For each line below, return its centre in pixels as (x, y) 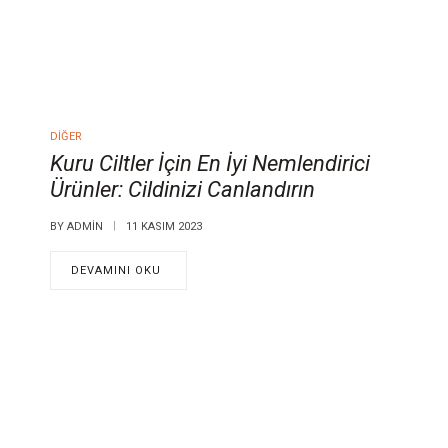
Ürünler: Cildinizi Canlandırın (182, 189)
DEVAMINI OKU (116, 270)
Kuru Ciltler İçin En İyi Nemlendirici (210, 163)
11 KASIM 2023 (164, 226)
